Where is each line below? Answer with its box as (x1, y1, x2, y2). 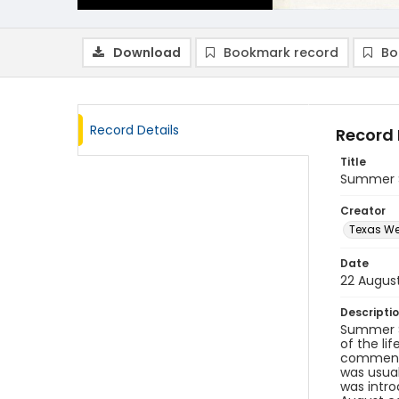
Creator (340, 203, 386, 218)
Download (113, 44, 181, 61)
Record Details (90, 121, 179, 139)
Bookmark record (224, 44, 338, 61)
